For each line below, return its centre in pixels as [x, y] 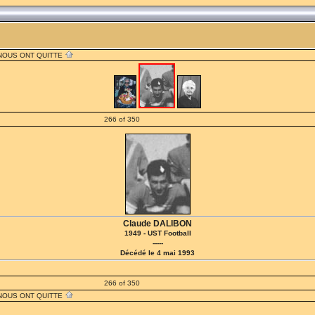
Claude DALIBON [157, 224]
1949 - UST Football [157, 233]
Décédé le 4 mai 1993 [157, 253]
